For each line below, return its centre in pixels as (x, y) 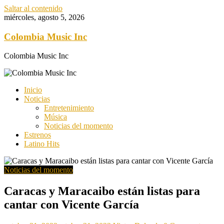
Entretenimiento (69, 108)
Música (55, 117)
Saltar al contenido (33, 8)
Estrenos (37, 135)
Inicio (33, 90)
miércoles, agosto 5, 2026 (44, 17)
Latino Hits (42, 144)
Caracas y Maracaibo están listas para (102, 191)
